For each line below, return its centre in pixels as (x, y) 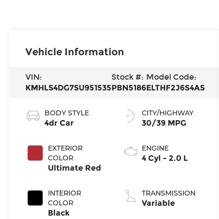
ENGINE (155, 148)
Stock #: (128, 77)
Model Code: (172, 77)
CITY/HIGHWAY (167, 113)
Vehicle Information (75, 52)
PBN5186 (129, 88)
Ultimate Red (75, 168)
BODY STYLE (67, 113)
